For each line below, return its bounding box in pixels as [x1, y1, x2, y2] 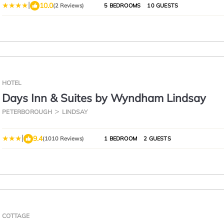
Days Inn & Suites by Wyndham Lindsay [2, 91, 206, 105]
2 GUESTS [142, 135, 171, 142]
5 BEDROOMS [104, 2, 141, 9]
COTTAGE [2, 212, 30, 219]
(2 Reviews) [53, 2, 84, 9]
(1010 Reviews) [42, 135, 84, 142]
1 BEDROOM [104, 135, 137, 142]
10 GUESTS [145, 2, 178, 9]
